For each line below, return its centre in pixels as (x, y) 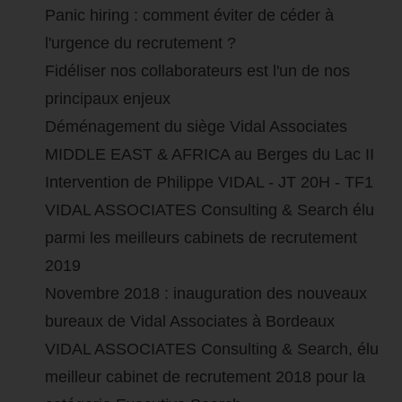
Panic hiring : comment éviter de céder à (189, 16)
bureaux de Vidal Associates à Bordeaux (190, 322)
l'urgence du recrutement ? (140, 44)
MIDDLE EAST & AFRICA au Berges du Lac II (210, 155)
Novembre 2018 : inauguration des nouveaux (206, 294)
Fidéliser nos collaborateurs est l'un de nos (197, 71)
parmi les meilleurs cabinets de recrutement (201, 238)
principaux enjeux (108, 99)
